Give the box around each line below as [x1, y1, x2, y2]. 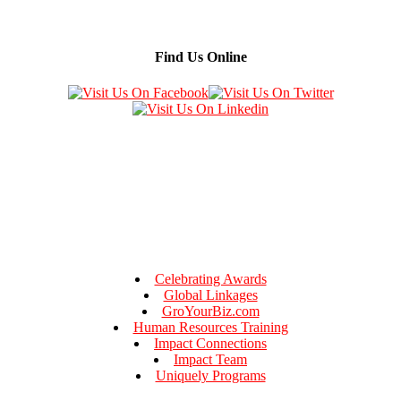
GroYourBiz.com [161, 303, 260, 319]
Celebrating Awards [154, 270, 267, 286]
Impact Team [174, 351, 247, 367]
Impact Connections [154, 335, 267, 351]
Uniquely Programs [155, 367, 266, 383]
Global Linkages [163, 286, 258, 303]
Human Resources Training [132, 319, 288, 335]
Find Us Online [154, 49, 247, 65]
